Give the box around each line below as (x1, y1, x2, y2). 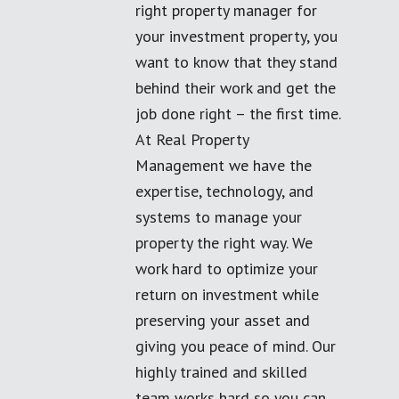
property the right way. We (135, 232, 313, 253)
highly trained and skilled (135, 362, 307, 382)
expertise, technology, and (135, 181, 313, 201)
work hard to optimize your (135, 258, 318, 279)
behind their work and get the (135, 77, 336, 98)
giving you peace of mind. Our (135, 336, 336, 356)
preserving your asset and (135, 310, 310, 330)
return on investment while (135, 284, 319, 305)
